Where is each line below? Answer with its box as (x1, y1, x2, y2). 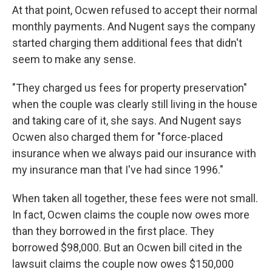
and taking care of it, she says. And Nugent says (12, 114, 242, 127)
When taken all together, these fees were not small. (12, 192, 258, 205)
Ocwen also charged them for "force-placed (12, 131, 223, 143)
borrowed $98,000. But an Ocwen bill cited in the (12, 241, 242, 254)
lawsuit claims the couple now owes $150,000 (12, 257, 234, 270)
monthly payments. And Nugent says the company (12, 20, 256, 33)
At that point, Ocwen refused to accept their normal (12, 4, 257, 16)
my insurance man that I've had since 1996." (12, 163, 223, 176)
